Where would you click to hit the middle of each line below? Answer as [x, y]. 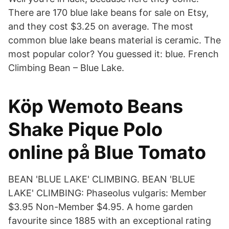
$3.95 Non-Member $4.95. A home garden [101, 207]
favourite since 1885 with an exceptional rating [110, 221]
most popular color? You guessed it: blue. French [113, 54]
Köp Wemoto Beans [96, 106]
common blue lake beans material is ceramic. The [114, 40]
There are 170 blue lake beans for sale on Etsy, [108, 13]
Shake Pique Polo [85, 129]
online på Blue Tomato [107, 152]
